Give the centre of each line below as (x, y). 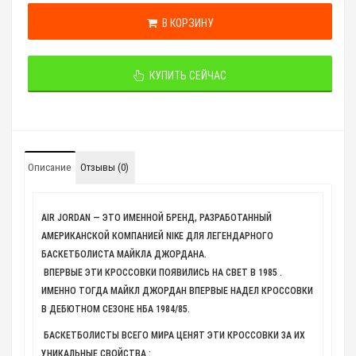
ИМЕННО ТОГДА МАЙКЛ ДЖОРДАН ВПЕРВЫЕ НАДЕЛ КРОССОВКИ (177, 291)
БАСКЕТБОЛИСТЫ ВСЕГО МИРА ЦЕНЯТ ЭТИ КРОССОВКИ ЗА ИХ (173, 335)
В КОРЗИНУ (185, 23)
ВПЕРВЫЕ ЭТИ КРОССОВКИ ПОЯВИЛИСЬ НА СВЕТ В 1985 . (162, 273)
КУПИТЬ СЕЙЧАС (186, 75)
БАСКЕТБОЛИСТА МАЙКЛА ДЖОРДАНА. (124, 254)
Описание (49, 167)
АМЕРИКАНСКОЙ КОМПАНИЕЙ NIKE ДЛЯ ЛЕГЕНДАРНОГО (157, 236)
